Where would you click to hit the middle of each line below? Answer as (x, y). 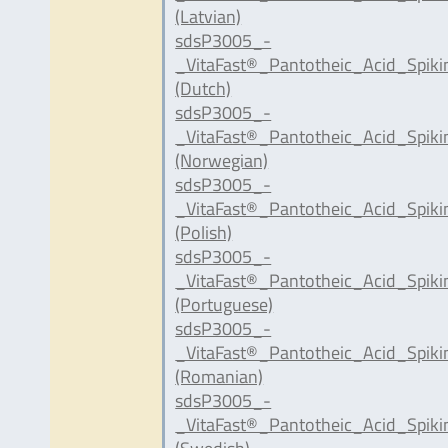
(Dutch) (203, 88)
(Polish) (204, 232)
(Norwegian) (222, 160)
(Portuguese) (224, 304)
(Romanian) (219, 376)
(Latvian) (208, 16)
